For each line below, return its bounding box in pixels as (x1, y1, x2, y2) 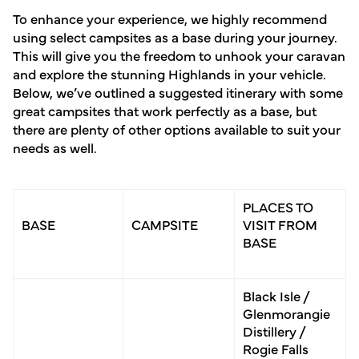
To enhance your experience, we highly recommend (13, 8, 327, 27)
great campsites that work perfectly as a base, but (13, 100, 317, 119)
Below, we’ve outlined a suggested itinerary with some (13, 82, 343, 101)
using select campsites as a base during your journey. (13, 26, 337, 46)
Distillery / (243, 321, 305, 340)
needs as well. (13, 137, 97, 156)
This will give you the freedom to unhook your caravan (13, 45, 345, 64)
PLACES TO (243, 196, 313, 216)
